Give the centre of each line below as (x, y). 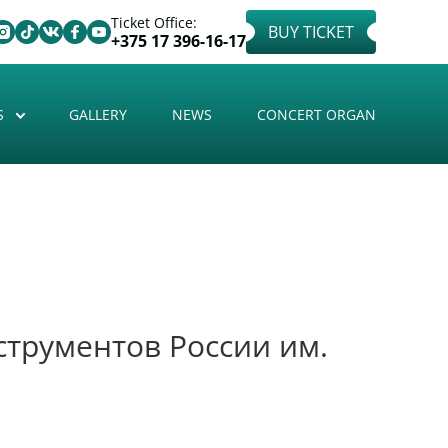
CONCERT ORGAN (316, 114)
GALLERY (98, 114)
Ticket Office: (154, 23)
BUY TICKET (311, 31)
